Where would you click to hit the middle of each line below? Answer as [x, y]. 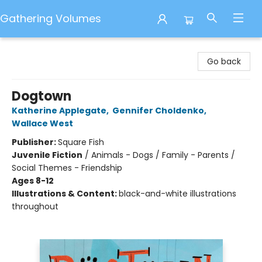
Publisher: [35, 142]
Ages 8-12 [33, 181]
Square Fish [81, 142]
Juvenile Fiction [47, 155]
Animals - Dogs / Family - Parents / [163, 155]
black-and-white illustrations [177, 194]
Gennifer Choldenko [158, 111]
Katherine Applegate [59, 111]
